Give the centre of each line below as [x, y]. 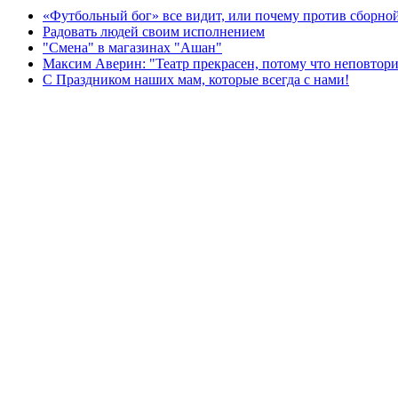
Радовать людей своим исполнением [154, 31]
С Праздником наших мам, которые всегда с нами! [196, 79]
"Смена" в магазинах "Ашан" [132, 47]
